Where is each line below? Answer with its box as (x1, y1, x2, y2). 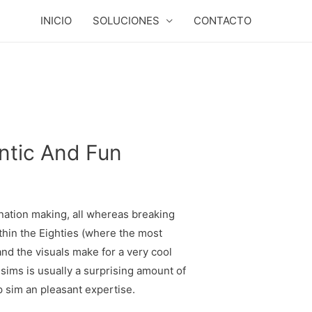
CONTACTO (194, 14, 251, 27)
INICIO (40, 14, 72, 27)
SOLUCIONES (93, 14, 159, 27)
